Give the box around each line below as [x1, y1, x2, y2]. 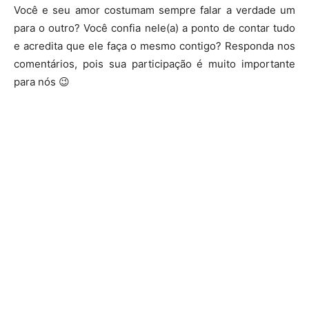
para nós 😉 [14, 75, 70, 88]
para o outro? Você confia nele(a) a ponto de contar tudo [14, 21, 295, 34]
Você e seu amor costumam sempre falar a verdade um [14, 3, 295, 17]
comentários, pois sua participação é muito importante [14, 57, 295, 70]
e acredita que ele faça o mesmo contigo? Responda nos [14, 39, 295, 52]
